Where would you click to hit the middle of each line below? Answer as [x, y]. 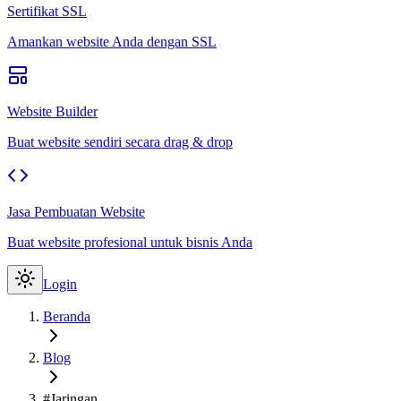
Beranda [67, 316]
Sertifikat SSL [47, 11]
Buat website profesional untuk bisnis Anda [130, 242]
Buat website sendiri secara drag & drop [120, 142]
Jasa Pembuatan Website [76, 212]
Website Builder [52, 111]
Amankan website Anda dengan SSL [112, 42]
